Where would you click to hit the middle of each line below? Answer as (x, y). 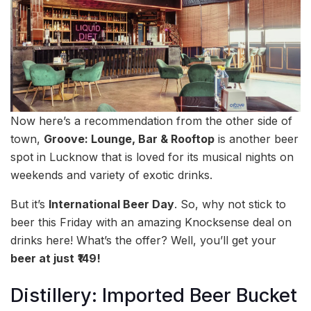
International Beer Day (111, 204)
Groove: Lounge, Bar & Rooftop (129, 139)
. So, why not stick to (230, 204)
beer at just (42, 259)
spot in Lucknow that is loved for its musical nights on (152, 157)
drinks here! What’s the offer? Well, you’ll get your (143, 241)
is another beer (257, 139)
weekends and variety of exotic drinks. (111, 175)
